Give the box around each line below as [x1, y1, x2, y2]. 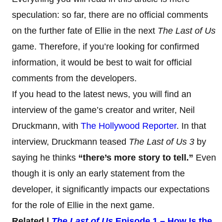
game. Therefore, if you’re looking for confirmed [12, 41, 199, 52]
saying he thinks [12, 152, 78, 163]
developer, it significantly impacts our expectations [12, 184, 210, 194]
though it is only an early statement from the [12, 168, 185, 178]
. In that [176, 120, 206, 131]
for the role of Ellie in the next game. [12, 200, 155, 210]
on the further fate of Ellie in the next [12, 25, 158, 36]
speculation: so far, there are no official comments [12, 9, 208, 20]
